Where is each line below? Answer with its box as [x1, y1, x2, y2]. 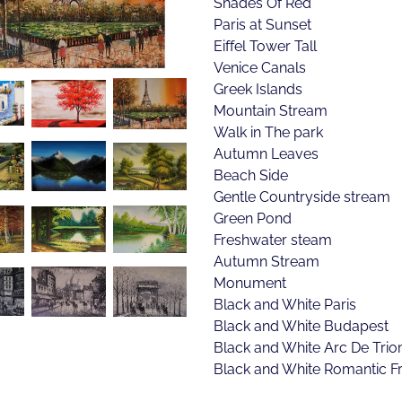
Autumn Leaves [213, 143, 319, 163]
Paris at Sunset [213, 13, 311, 34]
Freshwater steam [213, 229, 332, 249]
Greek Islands [213, 78, 302, 99]
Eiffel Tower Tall [213, 35, 317, 56]
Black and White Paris [213, 293, 356, 314]
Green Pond [213, 207, 292, 228]
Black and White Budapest [213, 315, 389, 336]
